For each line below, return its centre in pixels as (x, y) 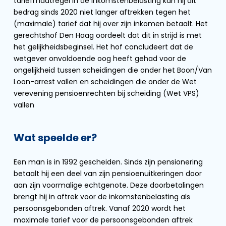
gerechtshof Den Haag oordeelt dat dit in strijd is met (108, 35)
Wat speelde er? (55, 138)
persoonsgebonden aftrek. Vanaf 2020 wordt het (100, 208)
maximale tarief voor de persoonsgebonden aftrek (103, 220)
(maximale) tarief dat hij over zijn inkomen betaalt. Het (111, 24)
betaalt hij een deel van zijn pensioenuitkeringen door (108, 174)
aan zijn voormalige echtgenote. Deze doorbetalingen (109, 185)
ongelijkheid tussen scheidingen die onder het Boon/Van (113, 70)
